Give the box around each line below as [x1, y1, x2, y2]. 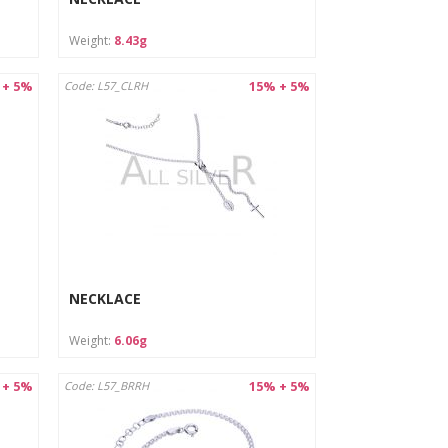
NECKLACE [68, 288, 141, 308]
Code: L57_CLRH [63, 78, 148, 94]
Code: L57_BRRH [63, 378, 149, 394]
